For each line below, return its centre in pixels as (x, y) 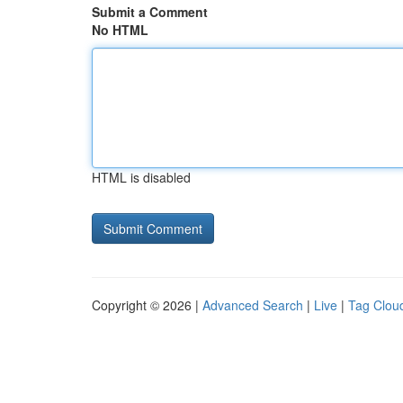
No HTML (120, 30)
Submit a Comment (150, 12)
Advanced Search (253, 305)
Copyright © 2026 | (147, 305)
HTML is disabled (141, 177)
